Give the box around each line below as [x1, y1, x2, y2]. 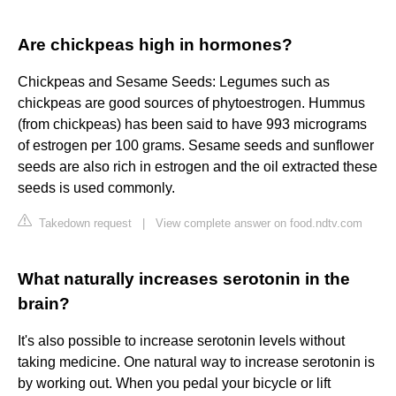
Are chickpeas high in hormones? [18, 35, 293, 55]
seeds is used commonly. [18, 180, 175, 196]
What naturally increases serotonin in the [18, 270, 350, 289]
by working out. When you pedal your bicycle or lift [18, 376, 331, 392]
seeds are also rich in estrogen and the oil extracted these [18, 159, 377, 175]
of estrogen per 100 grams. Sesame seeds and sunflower [18, 138, 374, 154]
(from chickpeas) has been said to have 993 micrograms [18, 117, 367, 133]
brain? [18, 294, 70, 314]
